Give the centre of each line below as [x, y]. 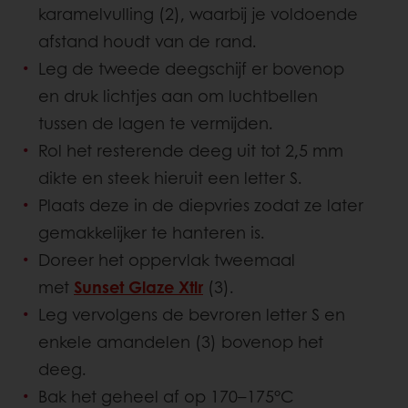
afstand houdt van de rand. [148, 41]
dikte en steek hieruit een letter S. [170, 177]
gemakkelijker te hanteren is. [152, 232]
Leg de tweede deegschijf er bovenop [191, 68]
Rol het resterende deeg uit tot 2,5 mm [191, 150]
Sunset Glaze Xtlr [138, 286]
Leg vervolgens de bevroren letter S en [192, 314]
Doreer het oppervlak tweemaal [167, 259]
